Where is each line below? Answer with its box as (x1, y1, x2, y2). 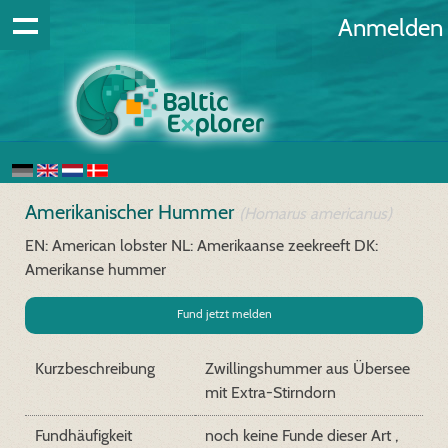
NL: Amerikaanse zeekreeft (171, 236, 350, 255)
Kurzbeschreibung (35, 359, 155, 378)
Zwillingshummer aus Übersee (205, 359, 410, 378)
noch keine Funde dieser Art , (205, 426, 398, 445)
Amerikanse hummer (25, 260, 166, 279)
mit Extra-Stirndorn (205, 383, 336, 402)
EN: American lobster (25, 236, 167, 255)
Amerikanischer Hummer (25, 200, 239, 224)
